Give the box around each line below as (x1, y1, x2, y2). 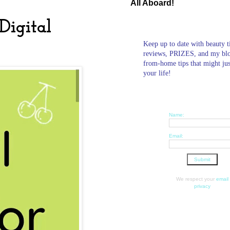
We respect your (176, 176, 216, 182)
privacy (194, 183, 210, 189)
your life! (143, 69, 171, 77)
